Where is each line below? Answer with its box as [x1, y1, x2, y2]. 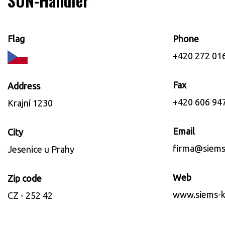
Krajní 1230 [8, 98, 53, 108]
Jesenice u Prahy [8, 144, 74, 155]
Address [8, 81, 40, 91]
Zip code [8, 173, 42, 184]
